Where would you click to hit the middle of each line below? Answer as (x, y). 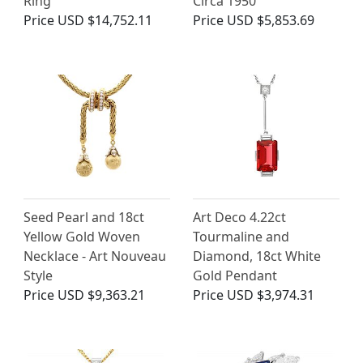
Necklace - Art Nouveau (95, 256)
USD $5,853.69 (271, 21)
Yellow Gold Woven (82, 237)
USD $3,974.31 (271, 295)
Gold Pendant (235, 276)
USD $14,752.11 (105, 21)
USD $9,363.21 (101, 295)
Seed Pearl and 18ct (84, 218)
